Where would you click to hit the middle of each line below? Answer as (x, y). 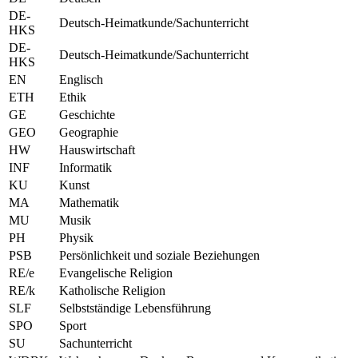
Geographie (89, 132)
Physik (76, 237)
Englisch (81, 79)
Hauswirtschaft (97, 149)
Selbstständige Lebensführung (135, 308)
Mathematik (89, 202)
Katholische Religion (112, 290)
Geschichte (87, 114)
